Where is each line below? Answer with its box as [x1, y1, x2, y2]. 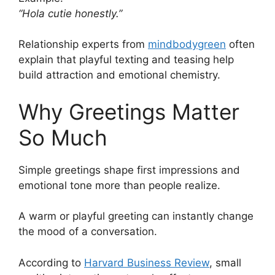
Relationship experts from [18, 38, 148, 51]
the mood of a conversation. [18, 225, 157, 238]
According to [18, 256, 84, 269]
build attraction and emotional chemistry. [18, 69, 220, 82]
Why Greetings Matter [18, 98, 239, 125]
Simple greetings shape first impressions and [18, 163, 240, 176]
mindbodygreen [148, 38, 226, 51]
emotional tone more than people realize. [18, 179, 220, 192]
